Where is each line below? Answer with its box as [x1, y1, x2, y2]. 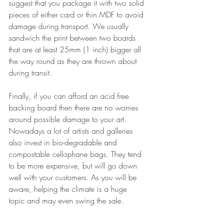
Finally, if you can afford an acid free [9, 91, 131, 101]
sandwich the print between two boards [9, 32, 138, 43]
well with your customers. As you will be [9, 172, 139, 183]
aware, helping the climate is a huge [9, 184, 129, 194]
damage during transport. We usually [9, 21, 131, 31]
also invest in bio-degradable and [9, 137, 119, 148]
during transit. [9, 67, 54, 78]
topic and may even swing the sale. [9, 195, 124, 206]
